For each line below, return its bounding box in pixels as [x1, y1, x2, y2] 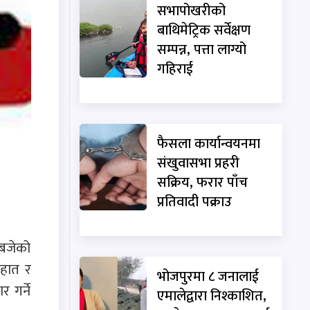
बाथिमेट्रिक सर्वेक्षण [157, 18, 251, 42]
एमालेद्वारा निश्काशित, [157, 284, 267, 308]
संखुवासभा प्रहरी [157, 151, 240, 175]
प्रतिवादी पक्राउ [157, 190, 232, 214]
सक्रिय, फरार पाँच [157, 170, 248, 194]
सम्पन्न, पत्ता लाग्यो [157, 37, 247, 62]
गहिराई [157, 57, 194, 81]
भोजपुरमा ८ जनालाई [157, 264, 259, 289]
